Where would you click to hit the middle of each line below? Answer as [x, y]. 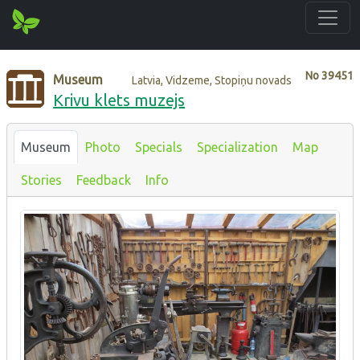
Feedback [104, 180]
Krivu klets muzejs [119, 100]
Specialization [237, 147]
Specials [159, 147]
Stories [41, 180]
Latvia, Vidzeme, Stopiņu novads [212, 80]
